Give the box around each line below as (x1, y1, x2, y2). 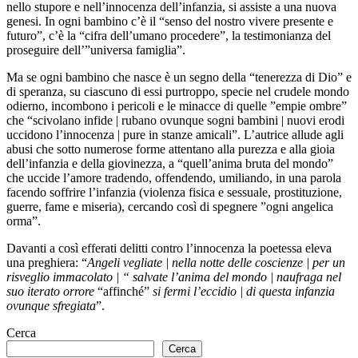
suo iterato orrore (6, 284, 94, 298)
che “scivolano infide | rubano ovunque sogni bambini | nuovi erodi (6, 113, 344, 127)
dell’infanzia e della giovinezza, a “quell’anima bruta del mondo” (6, 156, 333, 170)
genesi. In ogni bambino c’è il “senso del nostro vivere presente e (6, 14, 333, 28)
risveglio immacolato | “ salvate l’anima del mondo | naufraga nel (6, 269, 341, 284)
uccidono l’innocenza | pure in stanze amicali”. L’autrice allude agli (6, 127, 344, 141)
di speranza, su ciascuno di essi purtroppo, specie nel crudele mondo (6, 84, 349, 98)
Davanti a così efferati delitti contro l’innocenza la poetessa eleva (6, 241, 332, 255)
